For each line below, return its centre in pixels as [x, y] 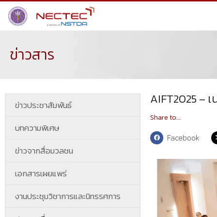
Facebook [184, 138]
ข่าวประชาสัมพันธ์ [43, 105]
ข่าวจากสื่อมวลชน [44, 151]
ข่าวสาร [32, 54]
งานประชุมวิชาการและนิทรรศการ [68, 196]
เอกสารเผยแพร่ [41, 173]
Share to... [165, 117]
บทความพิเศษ [37, 128]
